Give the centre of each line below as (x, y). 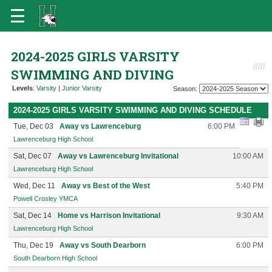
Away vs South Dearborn (103, 245)
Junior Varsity (82, 88)
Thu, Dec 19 (33, 245)
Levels (22, 88)
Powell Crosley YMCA (46, 199)
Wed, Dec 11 (34, 186)
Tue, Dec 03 (33, 126)
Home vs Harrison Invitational (109, 216)
